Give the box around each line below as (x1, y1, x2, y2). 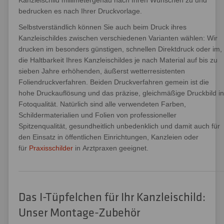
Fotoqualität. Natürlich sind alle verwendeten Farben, (18, 100, 186, 108)
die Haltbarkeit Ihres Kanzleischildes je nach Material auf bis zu (18, 56, 217, 64)
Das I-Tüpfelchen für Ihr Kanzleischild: (18, 190, 205, 204)
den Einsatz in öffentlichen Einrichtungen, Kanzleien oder (18, 133, 198, 141)
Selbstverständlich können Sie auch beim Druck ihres (18, 23, 186, 31)
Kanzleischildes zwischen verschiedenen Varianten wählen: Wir (18, 34, 217, 42)
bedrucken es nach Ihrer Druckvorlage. (18, 7, 142, 15)
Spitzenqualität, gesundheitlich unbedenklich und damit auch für (18, 122, 220, 130)
